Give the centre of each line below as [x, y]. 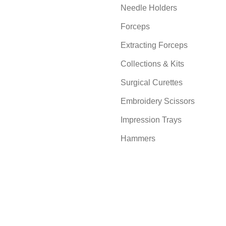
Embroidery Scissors [158, 101]
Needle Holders [149, 8]
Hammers [138, 139]
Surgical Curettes [152, 83]
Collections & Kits [152, 64]
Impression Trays [151, 120]
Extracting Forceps [154, 45]
